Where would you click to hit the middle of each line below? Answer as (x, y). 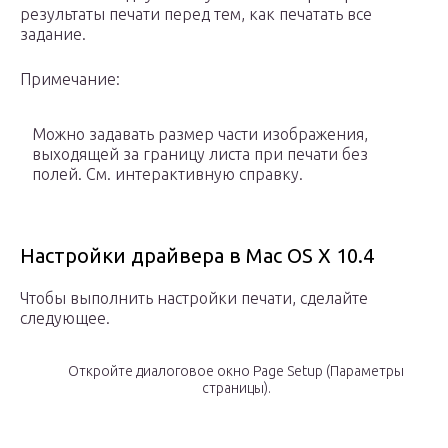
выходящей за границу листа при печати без (200, 154)
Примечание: (70, 79)
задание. (53, 34)
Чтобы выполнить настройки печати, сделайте (194, 298)
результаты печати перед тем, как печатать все (196, 14)
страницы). (236, 388)
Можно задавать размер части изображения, (200, 134)
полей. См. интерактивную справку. (167, 174)
